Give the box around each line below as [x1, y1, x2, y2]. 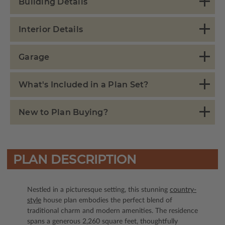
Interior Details [19, 24, 83, 34]
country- [170, 186, 196, 194]
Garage [19, 52, 50, 62]
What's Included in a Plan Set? [19, 79, 149, 89]
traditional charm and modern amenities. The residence [27, 207, 198, 215]
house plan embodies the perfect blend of [41, 197, 172, 204]
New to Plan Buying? [19, 107, 108, 117]
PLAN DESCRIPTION [13, 152, 137, 167]
